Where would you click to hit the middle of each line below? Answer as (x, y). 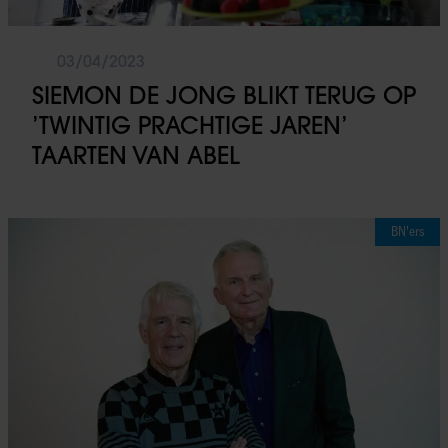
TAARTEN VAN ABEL (136, 155)
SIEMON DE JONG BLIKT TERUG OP (224, 95)
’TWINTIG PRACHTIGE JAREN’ (189, 125)
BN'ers (407, 231)
